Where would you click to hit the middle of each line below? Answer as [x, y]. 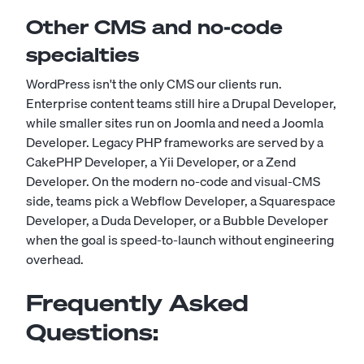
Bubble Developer [275, 221]
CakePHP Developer [85, 162]
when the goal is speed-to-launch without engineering [180, 240]
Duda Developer [147, 221]
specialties [82, 55]
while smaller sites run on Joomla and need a [154, 123]
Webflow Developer [188, 201]
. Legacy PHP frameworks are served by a [205, 143]
